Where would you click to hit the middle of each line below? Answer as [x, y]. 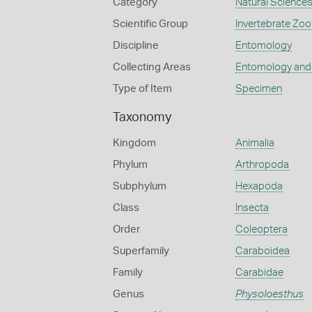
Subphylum [140, 186]
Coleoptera [261, 229]
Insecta [252, 208]
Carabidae [259, 273]
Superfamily [141, 251]
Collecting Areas [152, 67]
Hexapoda [259, 186]
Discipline [136, 46]
